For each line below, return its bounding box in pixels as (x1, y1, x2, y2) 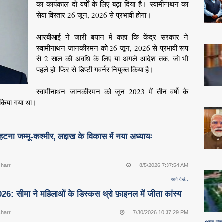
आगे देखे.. (171, 176, 189, 182)
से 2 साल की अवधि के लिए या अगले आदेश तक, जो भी (36, 54, 189, 64)
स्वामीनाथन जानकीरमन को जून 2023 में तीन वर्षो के (36, 86, 189, 97)
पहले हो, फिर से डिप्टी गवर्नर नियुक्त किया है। (36, 64, 154, 75)
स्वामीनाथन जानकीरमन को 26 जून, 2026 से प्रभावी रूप (36, 43, 189, 53)
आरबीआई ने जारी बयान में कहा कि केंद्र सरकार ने (36, 32, 189, 42)
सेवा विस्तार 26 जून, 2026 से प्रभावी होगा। (36, 10, 152, 20)
